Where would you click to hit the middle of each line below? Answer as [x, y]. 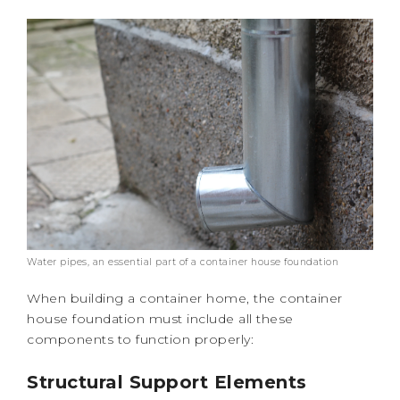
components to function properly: [140, 339]
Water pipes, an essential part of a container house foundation [183, 262]
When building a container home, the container [185, 298]
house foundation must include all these [160, 318]
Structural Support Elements [167, 382]
